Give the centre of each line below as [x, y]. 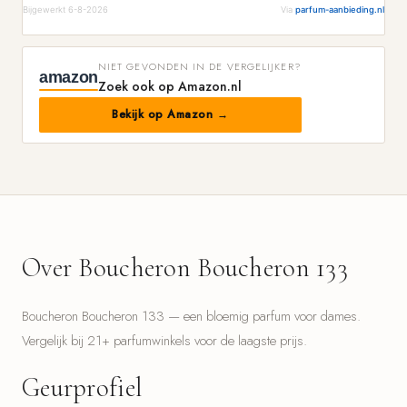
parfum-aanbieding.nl [340, 10]
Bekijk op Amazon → [170, 114]
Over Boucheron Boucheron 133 [185, 268]
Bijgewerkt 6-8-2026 [65, 10]
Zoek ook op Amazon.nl [169, 86]
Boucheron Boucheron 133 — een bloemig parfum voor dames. [191, 316]
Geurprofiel [83, 387]
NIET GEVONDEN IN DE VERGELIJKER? [199, 66]
